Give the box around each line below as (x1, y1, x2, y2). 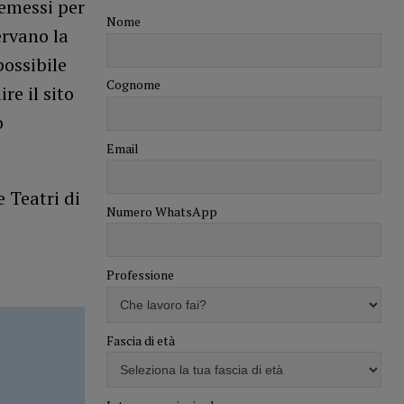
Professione (106, 266, 174, 284)
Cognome (106, 76, 161, 94)
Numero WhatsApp (106, 202, 217, 220)
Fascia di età (106, 331, 175, 349)
